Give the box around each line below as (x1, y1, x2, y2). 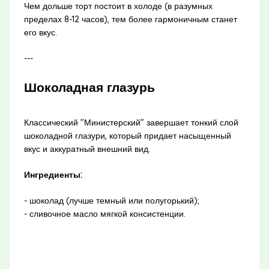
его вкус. (23, 26, 57, 38)
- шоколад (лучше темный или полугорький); (23, 195, 199, 207)
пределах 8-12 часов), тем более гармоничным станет (23, 13, 237, 25)
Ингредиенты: (23, 169, 82, 181)
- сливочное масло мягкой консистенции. (23, 208, 186, 220)
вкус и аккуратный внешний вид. (23, 144, 150, 155)
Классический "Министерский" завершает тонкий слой (23, 117, 238, 128)
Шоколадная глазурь (23, 79, 155, 95)
